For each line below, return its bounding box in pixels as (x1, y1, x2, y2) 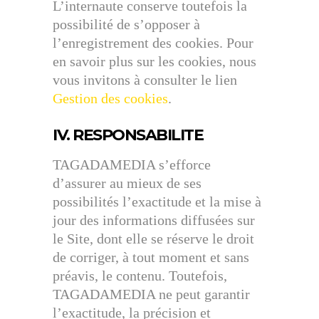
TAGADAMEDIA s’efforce (53, 157, 211, 172)
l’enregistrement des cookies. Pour (53, 35, 253, 51)
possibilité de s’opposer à (53, 16, 200, 32)
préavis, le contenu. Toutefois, (53, 268, 227, 283)
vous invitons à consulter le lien (53, 72, 237, 88)
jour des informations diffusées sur (53, 212, 255, 228)
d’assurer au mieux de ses (53, 175, 202, 191)
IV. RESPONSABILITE (53, 125, 203, 145)
